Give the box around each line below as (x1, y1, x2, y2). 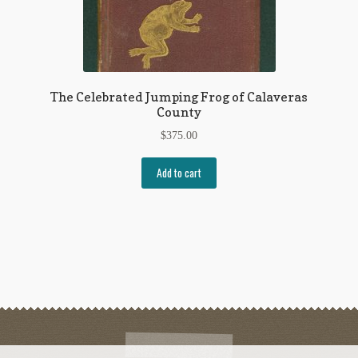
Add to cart (157, 165, 201, 181)
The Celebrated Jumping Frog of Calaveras (50, 89, 308, 105)
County (157, 104, 201, 121)
